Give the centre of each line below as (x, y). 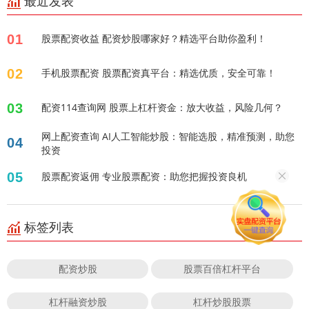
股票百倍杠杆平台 (222, 269)
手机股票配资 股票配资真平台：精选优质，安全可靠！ (159, 73)
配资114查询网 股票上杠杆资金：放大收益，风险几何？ (162, 108)
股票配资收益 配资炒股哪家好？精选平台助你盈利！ (154, 39)
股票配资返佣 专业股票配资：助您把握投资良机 (144, 177)
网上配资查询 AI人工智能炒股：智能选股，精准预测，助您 (168, 137)
